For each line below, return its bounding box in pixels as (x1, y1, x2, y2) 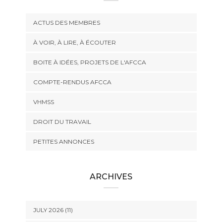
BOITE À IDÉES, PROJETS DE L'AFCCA (33, 58, 146, 66)
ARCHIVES (90, 172, 132, 181)
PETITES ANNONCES (33, 138, 94, 145)
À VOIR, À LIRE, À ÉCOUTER (33, 39, 116, 46)
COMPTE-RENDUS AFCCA (33, 78, 111, 86)
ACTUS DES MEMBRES (33, 19, 100, 26)
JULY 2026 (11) (33, 206, 73, 214)
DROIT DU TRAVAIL (33, 118, 91, 125)
